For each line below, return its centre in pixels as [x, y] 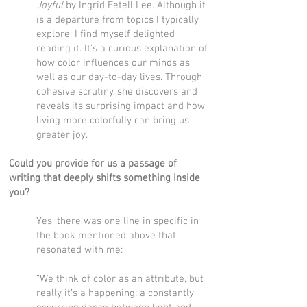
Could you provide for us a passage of [93, 164]
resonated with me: [79, 250]
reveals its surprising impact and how [121, 106]
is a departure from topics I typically [118, 20]
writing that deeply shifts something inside [105, 178]
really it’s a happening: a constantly [115, 293]
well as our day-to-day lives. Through [119, 77]
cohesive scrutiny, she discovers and [117, 92]
